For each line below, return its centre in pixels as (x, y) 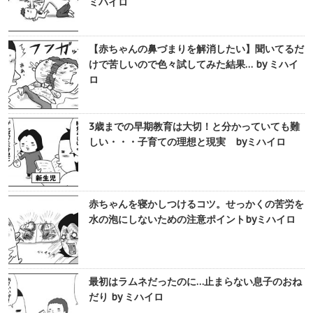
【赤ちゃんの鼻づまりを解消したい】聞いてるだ (196, 49)
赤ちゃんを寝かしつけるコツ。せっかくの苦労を (196, 204)
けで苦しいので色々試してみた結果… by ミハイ (194, 65)
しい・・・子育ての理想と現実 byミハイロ (187, 142)
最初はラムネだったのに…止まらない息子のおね (195, 282)
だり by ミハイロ (126, 297)
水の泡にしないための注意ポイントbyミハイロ (192, 220)
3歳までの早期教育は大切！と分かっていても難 (194, 127)
